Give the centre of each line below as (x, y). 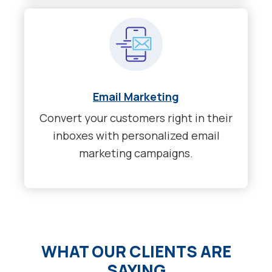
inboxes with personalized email (136, 135)
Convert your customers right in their (136, 117)
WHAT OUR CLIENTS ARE (136, 252)
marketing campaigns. (136, 153)
